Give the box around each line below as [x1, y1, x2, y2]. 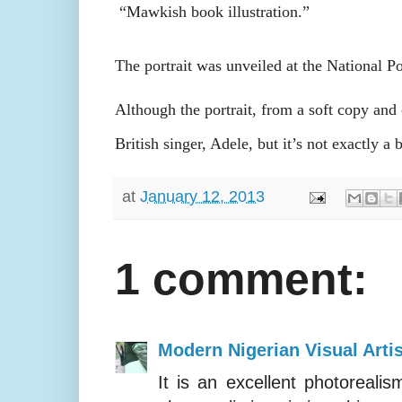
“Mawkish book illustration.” [118, 3, 310, 22]
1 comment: [114, 254, 368, 305]
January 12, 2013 [139, 188, 265, 206]
